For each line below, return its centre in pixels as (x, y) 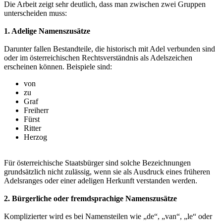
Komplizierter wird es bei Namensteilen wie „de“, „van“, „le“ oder (108, 217)
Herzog (35, 137)
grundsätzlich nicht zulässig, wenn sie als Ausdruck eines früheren (107, 172)
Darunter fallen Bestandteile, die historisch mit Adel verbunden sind (110, 49)
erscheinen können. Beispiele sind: (58, 67)
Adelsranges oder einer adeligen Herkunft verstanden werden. (101, 181)
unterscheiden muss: (35, 13)
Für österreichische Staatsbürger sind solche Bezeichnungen (97, 163)
